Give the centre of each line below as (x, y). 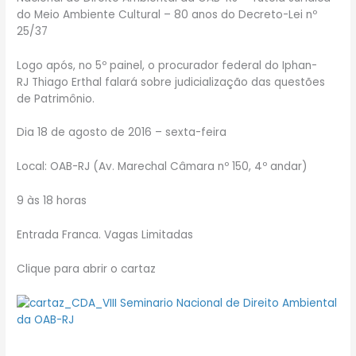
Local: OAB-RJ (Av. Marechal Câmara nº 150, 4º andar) (163, 167)
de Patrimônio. (56, 99)
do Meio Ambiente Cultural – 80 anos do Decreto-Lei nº (167, 14)
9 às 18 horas (52, 201)
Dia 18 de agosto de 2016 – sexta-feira (122, 133)
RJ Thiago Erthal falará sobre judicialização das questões (171, 82)
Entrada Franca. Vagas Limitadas (105, 235)
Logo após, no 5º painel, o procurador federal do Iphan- (167, 65)
